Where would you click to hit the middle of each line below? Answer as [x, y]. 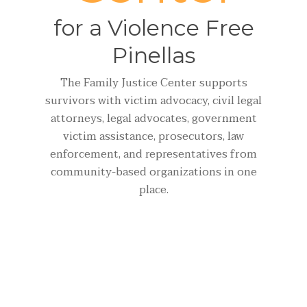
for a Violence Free [153, 27]
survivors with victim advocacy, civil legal [153, 100]
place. [153, 189]
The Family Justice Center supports [153, 83]
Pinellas [153, 55]
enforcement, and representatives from [153, 154]
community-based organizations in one [153, 172]
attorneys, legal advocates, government [153, 118]
